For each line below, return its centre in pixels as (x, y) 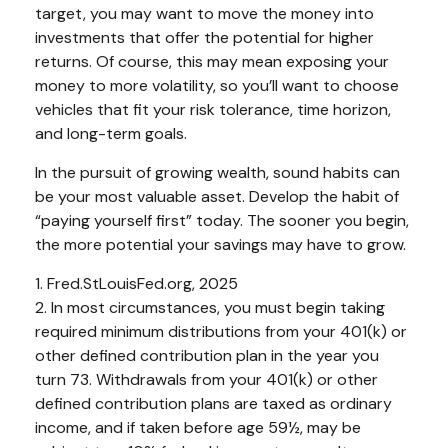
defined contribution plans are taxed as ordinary (213, 403)
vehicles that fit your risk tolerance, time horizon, (213, 109)
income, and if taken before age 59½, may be (198, 427)
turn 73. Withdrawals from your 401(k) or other (206, 379)
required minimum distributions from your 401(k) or (221, 331)
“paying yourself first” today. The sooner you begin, (222, 220)
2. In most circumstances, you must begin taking (210, 307)
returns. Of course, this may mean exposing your (212, 61)
